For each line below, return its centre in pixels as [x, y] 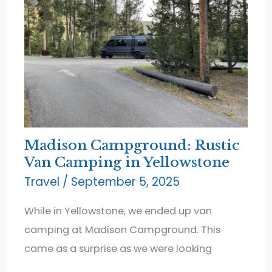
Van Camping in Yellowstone [127, 162]
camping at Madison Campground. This [123, 230]
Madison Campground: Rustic [132, 145]
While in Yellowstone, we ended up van [118, 211]
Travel [42, 182]
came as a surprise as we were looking [118, 249]
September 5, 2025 [126, 182]
